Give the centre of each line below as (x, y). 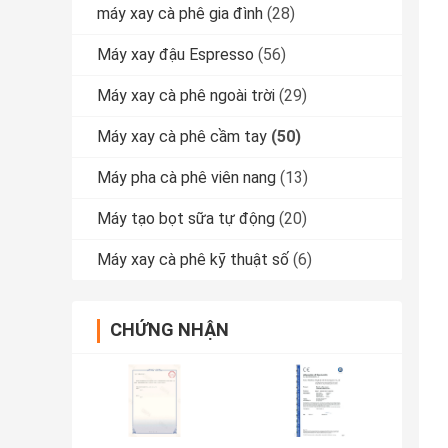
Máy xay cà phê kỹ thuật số (193, 260)
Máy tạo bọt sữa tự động (186, 219)
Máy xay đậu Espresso (175, 55)
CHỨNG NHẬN (169, 330)
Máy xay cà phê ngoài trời (186, 96)
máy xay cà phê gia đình (180, 14)
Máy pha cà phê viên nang (186, 178)
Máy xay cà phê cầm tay (182, 137)
